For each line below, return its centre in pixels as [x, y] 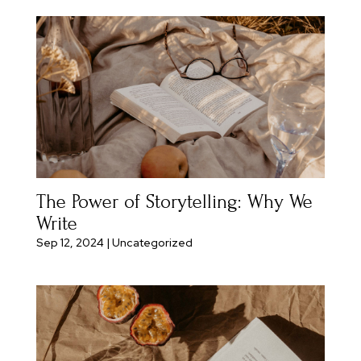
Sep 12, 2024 [70, 243]
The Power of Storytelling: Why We [174, 202]
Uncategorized [152, 243]
